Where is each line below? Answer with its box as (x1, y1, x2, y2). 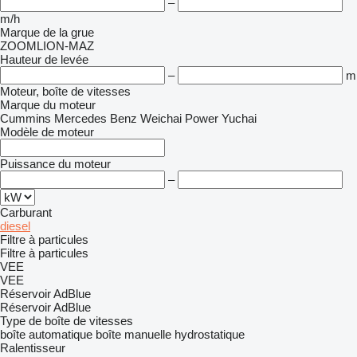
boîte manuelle (96, 328, 171, 341)
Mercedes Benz (54, 112, 137, 125)
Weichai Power (140, 112, 218, 125)
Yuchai (222, 112, 257, 125)
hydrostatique (175, 328, 245, 341)
